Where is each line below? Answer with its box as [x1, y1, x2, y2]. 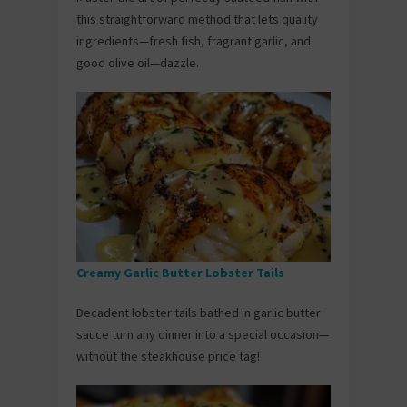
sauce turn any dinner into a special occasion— [76, 325, 329, 342]
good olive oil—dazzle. [76, 55, 199, 72]
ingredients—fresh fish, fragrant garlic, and [76, 33, 311, 50]
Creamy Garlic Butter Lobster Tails [76, 263, 287, 281]
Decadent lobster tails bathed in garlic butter [76, 303, 321, 321]
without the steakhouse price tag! [76, 347, 260, 364]
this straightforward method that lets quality [76, 11, 318, 28]
